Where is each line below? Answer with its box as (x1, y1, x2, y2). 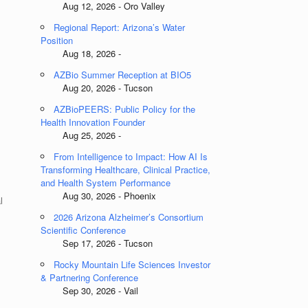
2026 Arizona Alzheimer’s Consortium (54, 210, 204, 223)
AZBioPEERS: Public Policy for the (54, 102, 196, 115)
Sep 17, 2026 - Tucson (41, 236, 153, 250)
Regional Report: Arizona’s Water (54, 21, 186, 34)
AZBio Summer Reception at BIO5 (54, 68, 192, 81)
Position (41, 34, 74, 47)
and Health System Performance (41, 176, 171, 189)
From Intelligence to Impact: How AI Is (54, 150, 208, 163)
